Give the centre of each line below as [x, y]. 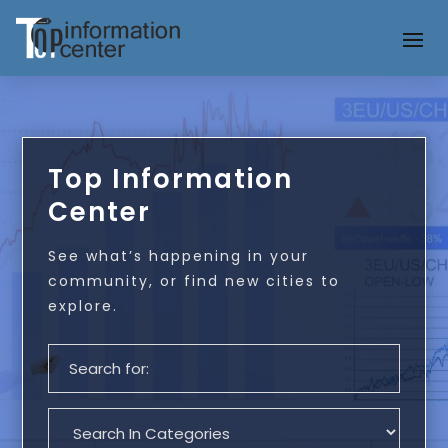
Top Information [171, 178]
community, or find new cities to [194, 280]
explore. [83, 305]
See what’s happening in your [179, 255]
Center [100, 211]
